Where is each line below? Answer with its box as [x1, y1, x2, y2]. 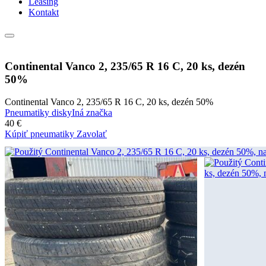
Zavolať [77, 129, 107, 140]
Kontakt [28, 7, 59, 17]
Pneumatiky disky [5, 107, 72, 118]
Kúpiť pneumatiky [5, 129, 77, 140]
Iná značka [72, 107, 112, 118]
